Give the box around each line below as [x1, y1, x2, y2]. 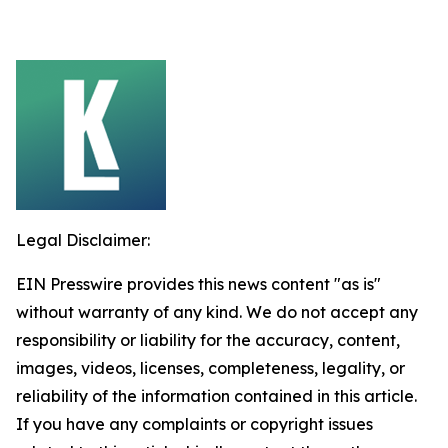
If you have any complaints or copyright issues [16, 414, 373, 434]
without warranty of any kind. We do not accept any [16, 302, 418, 322]
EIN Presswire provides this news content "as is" [16, 274, 381, 294]
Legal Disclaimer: [16, 230, 150, 250]
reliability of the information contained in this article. [16, 386, 417, 406]
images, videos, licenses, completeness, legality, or [16, 358, 405, 378]
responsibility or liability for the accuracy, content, [16, 330, 400, 350]
